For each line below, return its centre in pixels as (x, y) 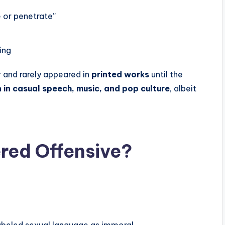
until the (166, 75)
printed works (120, 75)
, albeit (183, 89)
